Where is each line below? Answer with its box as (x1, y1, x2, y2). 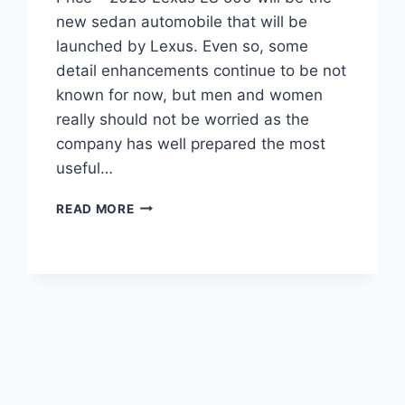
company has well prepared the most (56, 134, 326, 153)
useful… (56, 158, 114, 177)
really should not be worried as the (56, 109, 310, 128)
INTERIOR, (133, 272, 201, 287)
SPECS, (133, 291, 182, 306)
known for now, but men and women (56, 85, 324, 104)
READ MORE (56, 201, 135, 216)
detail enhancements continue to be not (56, 61, 347, 80)
